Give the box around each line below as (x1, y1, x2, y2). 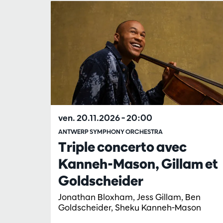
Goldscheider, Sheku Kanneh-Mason (58, 202, 201, 213)
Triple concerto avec (58, 138, 187, 155)
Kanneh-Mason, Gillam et (58, 155, 218, 172)
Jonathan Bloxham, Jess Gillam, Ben (58, 191, 201, 202)
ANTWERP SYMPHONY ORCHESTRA (58, 127, 163, 135)
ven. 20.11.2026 (58, 112, 121, 123)
